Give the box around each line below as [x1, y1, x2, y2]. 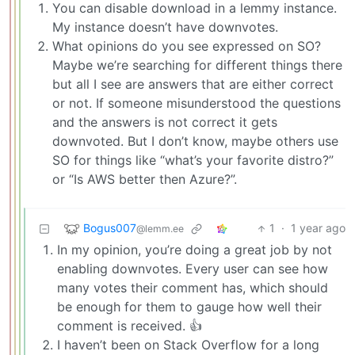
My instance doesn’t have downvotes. [52, 19, 278, 36]
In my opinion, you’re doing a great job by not [57, 242, 332, 258]
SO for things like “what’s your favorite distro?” [52, 152, 334, 169]
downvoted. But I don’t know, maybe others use [52, 133, 338, 150]
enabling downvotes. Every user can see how [57, 261, 328, 277]
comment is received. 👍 [57, 318, 202, 334]
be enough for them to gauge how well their [57, 299, 322, 315]
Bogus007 [83, 220, 136, 235]
